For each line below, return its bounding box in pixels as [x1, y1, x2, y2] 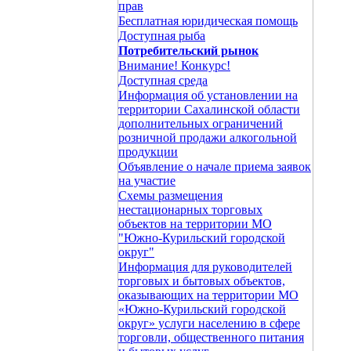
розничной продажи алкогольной [118, 131, 297, 144]
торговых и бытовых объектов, [118, 274, 285, 288]
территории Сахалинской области [118, 103, 300, 116]
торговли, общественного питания [118, 331, 304, 344]
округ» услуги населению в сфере [118, 317, 300, 330]
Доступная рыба [118, 29, 205, 42]
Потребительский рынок [118, 44, 259, 57]
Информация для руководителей [118, 260, 292, 273]
